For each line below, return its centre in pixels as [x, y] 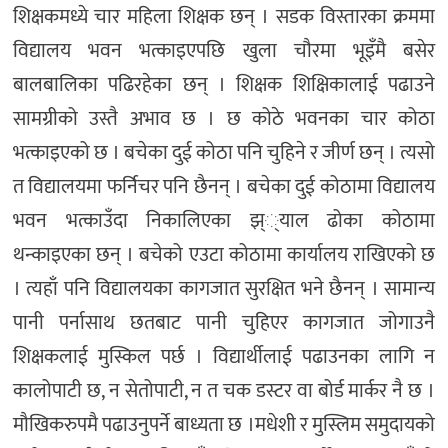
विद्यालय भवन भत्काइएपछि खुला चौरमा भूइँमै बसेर [224, 51]
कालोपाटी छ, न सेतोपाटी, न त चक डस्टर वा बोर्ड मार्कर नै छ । [224, 391]
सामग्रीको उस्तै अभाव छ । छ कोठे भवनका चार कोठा [224, 119]
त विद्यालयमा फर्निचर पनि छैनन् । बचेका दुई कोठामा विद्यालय [224, 187]
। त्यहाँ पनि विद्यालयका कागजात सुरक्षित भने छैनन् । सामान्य [224, 289]
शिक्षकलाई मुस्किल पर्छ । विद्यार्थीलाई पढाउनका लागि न [224, 357]
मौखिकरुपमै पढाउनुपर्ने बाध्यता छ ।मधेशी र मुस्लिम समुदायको [224, 425]
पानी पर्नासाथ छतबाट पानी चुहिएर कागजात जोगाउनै [224, 323]
